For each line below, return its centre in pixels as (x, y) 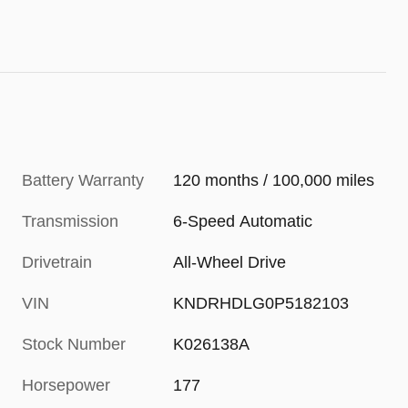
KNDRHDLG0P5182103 (261, 304)
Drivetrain (57, 263)
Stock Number (74, 345)
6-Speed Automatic (243, 222)
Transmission (70, 222)
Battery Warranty (83, 181)
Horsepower (66, 386)
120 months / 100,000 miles (274, 181)
